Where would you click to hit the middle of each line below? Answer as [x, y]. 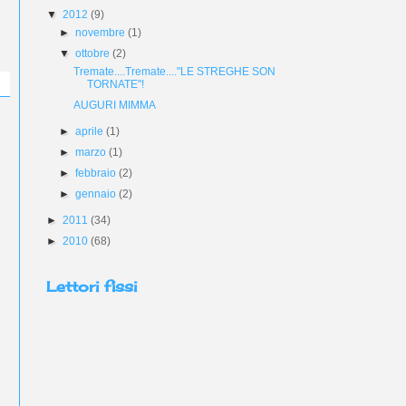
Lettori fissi [92, 286]
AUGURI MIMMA [114, 105]
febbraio [97, 173]
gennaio [97, 194]
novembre [102, 33]
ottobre [94, 53]
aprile [91, 131]
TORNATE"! [115, 84]
